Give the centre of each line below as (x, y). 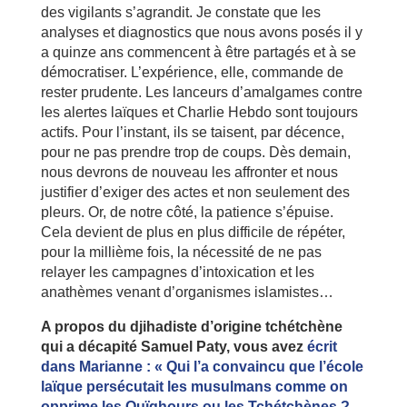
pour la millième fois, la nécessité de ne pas (181, 252)
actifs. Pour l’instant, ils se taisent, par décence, (192, 132)
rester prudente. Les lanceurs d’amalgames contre (201, 92)
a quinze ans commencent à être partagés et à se (198, 52)
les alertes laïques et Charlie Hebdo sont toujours (199, 112)
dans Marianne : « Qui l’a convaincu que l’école (202, 366)
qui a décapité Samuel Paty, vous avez (174, 346)
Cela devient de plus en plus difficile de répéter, (193, 232)
